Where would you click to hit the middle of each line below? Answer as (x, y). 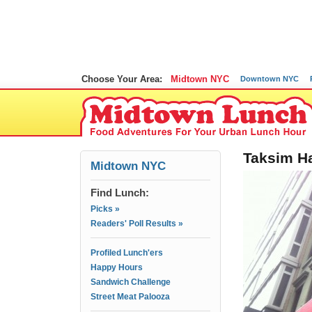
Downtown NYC (270, 79)
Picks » (105, 209)
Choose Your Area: (122, 79)
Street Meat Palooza (130, 297)
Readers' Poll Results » (137, 224)
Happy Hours (117, 267)
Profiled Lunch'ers (127, 253)
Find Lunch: (120, 193)
